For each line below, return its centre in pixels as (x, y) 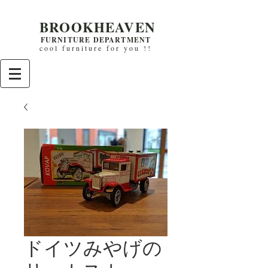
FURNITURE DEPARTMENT (96, 40)
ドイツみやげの (93, 247)
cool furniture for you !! (96, 48)
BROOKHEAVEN (98, 27)
